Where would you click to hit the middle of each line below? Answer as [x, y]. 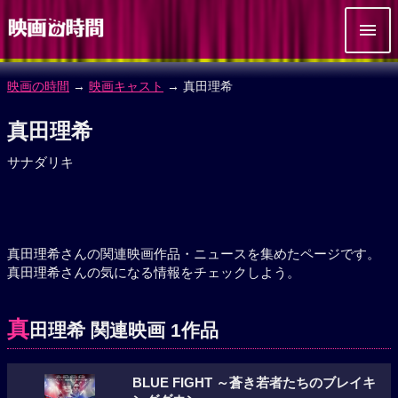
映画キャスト [126, 86]
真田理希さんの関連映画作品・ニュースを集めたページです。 [194, 254]
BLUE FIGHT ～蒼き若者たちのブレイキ [254, 383]
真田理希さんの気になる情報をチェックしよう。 [154, 272]
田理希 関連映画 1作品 [124, 330]
